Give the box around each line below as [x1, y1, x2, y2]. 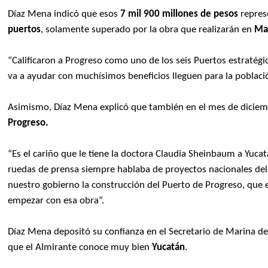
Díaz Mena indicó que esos [8, 9, 121, 20]
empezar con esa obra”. [8, 196, 105, 206]
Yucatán [152, 242, 185, 253]
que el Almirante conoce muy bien [8, 242, 153, 253]
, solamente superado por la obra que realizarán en [41, 25, 255, 35]
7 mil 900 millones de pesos [120, 9, 239, 20]
